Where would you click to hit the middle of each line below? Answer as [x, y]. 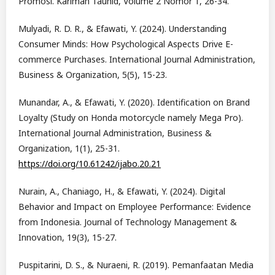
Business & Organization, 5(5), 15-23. [93, 75]
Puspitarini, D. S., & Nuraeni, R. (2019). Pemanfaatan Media [136, 265]
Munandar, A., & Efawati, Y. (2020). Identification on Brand [134, 103]
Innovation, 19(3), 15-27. [68, 238]
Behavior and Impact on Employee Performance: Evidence [135, 207]
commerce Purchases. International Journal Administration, [137, 60]
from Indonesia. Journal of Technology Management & [128, 222]
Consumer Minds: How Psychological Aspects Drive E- [126, 44]
